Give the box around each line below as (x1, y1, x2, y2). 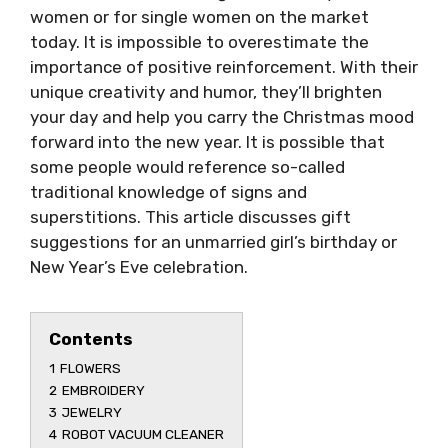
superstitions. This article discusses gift (30, 207, 351, 227)
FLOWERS (60, 360, 121, 376)
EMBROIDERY (62, 382, 145, 398)
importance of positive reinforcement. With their (30, 57, 418, 77)
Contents (49, 329, 133, 349)
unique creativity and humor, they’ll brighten (30, 82, 382, 102)
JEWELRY (62, 404, 122, 420)
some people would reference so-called (30, 157, 345, 177)
